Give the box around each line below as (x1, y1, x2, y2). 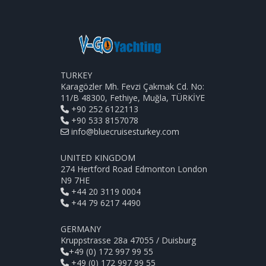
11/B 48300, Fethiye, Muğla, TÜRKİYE (61, 92, 205, 104)
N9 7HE (61, 175, 90, 186)
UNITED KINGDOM (61, 152, 135, 164)
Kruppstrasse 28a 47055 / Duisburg (61, 235, 196, 246)
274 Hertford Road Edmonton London (61, 163, 207, 175)
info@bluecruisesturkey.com (71, 126, 179, 138)
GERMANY (61, 223, 101, 235)
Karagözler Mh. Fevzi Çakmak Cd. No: (61, 81, 204, 93)
